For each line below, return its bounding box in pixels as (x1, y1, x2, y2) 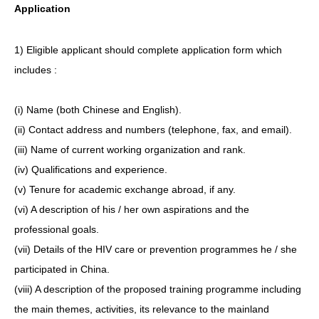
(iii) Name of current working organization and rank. (14, 143, 246, 155)
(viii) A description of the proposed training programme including (14, 283, 301, 295)
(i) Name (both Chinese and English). (14, 103, 182, 115)
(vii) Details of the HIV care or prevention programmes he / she (14, 243, 297, 255)
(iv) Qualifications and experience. (14, 163, 167, 175)
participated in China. (14, 263, 110, 275)
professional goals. (14, 223, 99, 235)
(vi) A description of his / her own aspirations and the (14, 203, 249, 215)
